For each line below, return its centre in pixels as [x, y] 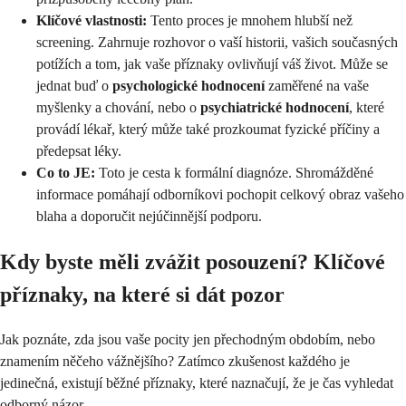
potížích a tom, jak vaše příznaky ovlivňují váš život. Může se [212, 63]
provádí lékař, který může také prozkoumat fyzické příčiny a [208, 129]
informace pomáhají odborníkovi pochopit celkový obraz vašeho [220, 194]
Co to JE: [66, 172]
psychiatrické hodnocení [275, 107]
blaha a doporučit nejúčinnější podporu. [149, 216]
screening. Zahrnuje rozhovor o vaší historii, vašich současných [217, 42]
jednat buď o [74, 85]
